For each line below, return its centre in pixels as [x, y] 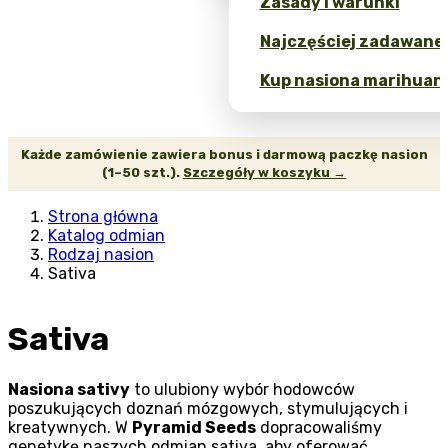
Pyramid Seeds [194, 427]
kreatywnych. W [70, 427]
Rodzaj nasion [101, 254]
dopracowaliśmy [319, 427]
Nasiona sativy [69, 389]
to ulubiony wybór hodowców [242, 389]
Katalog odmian [106, 235]
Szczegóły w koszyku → [264, 172]
